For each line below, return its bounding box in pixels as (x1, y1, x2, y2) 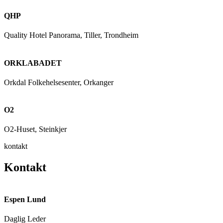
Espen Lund (4, 195, 46, 204)
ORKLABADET (4, 58, 62, 67)
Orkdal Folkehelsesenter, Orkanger (4, 78, 113, 87)
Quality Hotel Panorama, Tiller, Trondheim (4, 31, 138, 40)
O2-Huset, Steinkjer (4, 125, 67, 134)
